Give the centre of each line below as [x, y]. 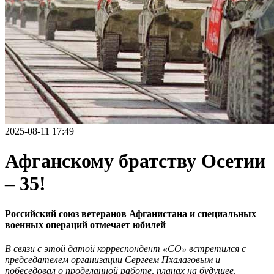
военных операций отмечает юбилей [85, 224]
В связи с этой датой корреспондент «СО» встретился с [125, 249]
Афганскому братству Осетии [135, 161]
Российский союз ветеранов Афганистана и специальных [131, 213]
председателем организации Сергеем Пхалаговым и [113, 260]
